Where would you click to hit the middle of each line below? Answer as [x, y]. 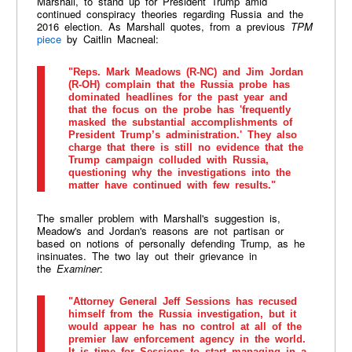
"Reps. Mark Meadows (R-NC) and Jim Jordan [185, 72]
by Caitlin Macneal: [110, 39]
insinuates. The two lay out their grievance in [147, 256]
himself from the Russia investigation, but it [182, 314]
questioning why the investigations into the [179, 173]
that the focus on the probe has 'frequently [179, 110]
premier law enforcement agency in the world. [187, 339]
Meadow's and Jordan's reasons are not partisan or [160, 231]
